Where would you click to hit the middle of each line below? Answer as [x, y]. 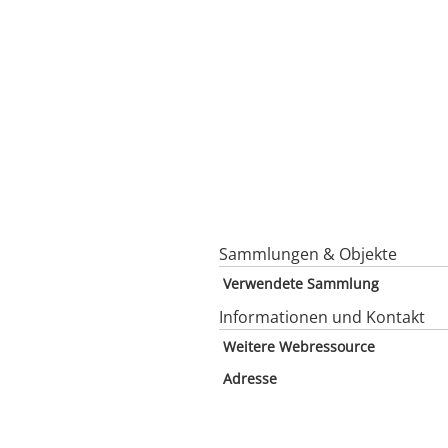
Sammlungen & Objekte [308, 254]
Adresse [250, 378]
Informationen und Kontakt [322, 317]
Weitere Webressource [299, 346]
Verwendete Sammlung [301, 283]
